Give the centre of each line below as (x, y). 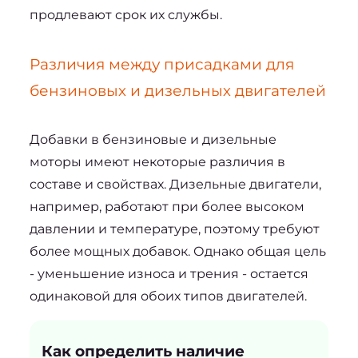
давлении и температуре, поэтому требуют (174, 229)
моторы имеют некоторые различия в (157, 161)
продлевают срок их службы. (125, 14)
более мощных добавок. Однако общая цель (177, 251)
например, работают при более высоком (167, 206)
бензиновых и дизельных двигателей (177, 90)
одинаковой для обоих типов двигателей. (168, 296)
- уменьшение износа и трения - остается (169, 273)
